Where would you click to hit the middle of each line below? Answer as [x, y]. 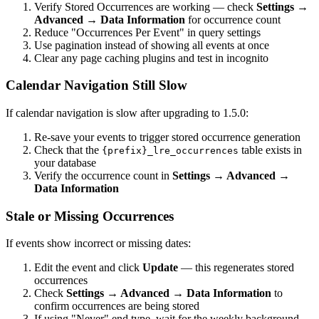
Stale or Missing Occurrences [90, 216]
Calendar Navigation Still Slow [96, 85]
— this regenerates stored [236, 268]
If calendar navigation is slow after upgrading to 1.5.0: [127, 113]
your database [65, 162]
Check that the [68, 150]
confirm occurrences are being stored [117, 306]
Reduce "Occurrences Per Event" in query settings [147, 32]
